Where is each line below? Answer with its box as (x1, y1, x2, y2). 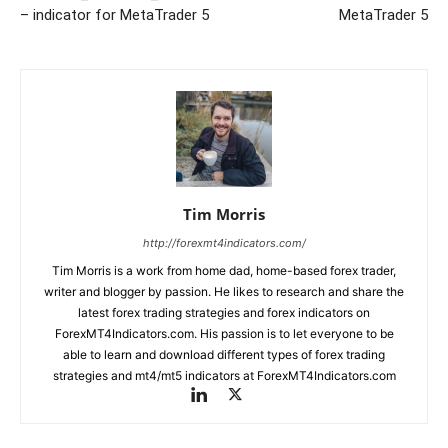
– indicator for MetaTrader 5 (20, 5, 209, 24)
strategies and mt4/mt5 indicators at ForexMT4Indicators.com (52, 367, 396, 383)
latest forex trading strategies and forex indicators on (78, 304, 370, 320)
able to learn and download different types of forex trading (63, 346, 385, 362)
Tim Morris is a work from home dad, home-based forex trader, (52, 262, 396, 278)
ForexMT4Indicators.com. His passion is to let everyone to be (54, 325, 394, 341)
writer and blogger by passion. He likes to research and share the (44, 283, 404, 299)
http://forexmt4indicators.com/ (142, 235, 306, 250)
